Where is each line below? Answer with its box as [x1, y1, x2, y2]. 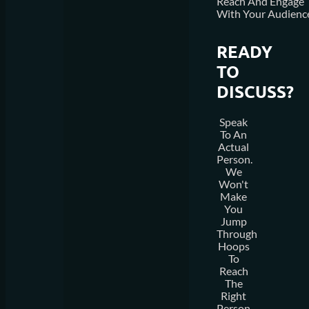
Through [217, 227, 257, 240]
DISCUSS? [217, 81, 294, 102]
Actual [218, 140, 250, 153]
